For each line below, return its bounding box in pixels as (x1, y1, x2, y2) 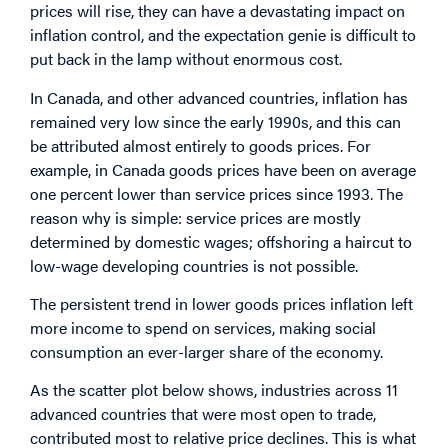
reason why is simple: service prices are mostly (30, 205, 361, 229)
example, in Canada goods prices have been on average (30, 157, 416, 181)
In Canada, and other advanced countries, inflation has (30, 85, 408, 109)
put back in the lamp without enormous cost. (30, 47, 342, 71)
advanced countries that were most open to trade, (30, 402, 376, 426)
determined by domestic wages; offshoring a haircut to (30, 229, 412, 253)
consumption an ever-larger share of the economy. (30, 340, 387, 364)
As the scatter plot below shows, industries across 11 (30, 378, 398, 402)
